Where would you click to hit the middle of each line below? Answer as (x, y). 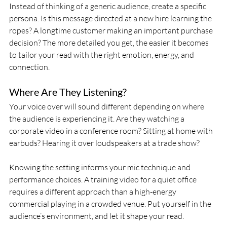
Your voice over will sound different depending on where (107, 107)
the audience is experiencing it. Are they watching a (98, 119)
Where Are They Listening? (68, 92)
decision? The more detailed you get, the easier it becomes (110, 43)
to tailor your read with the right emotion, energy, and (102, 55)
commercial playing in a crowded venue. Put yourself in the (111, 204)
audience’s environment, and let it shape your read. (97, 216)
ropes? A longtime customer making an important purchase (112, 31)
